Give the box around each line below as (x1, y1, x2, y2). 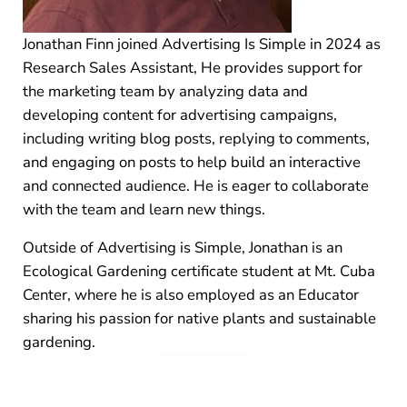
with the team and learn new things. (22, 198, 265, 220)
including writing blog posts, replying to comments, (22, 127, 370, 149)
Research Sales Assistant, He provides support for (22, 56, 362, 78)
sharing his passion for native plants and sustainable (22, 307, 376, 329)
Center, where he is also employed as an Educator (22, 283, 359, 305)
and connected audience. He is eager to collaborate (22, 174, 369, 196)
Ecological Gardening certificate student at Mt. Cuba (22, 260, 375, 282)
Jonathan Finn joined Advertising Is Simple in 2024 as (22, 33, 381, 55)
